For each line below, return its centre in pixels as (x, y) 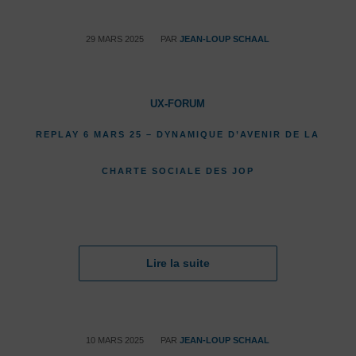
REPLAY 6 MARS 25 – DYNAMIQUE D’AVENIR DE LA (178, 134)
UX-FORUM (178, 104)
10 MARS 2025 (115, 340)
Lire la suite (178, 263)
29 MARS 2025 (115, 39)
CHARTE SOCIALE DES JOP (178, 171)
